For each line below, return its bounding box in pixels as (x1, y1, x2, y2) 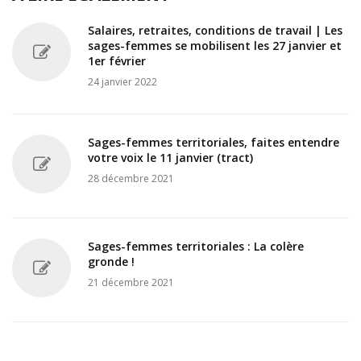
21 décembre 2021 (88, 276, 174, 290)
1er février (88, 53, 146, 69)
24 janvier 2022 (88, 75, 157, 89)
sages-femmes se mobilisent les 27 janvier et (88, 38, 342, 54)
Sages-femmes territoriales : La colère (88, 239, 304, 255)
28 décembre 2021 (88, 172, 174, 186)
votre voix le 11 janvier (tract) (88, 150, 253, 166)
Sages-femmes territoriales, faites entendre (88, 135, 339, 151)
